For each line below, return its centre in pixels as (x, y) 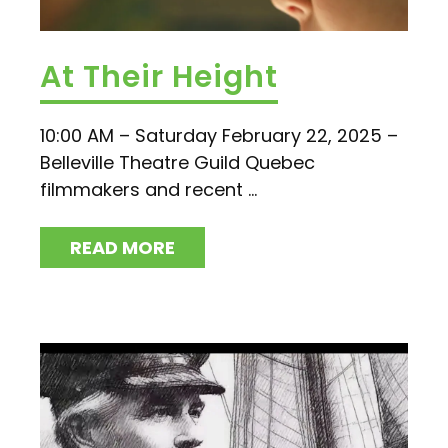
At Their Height (159, 76)
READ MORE (122, 247)
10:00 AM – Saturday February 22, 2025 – (219, 135)
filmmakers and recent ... (148, 189)
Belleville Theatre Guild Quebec (177, 162)
